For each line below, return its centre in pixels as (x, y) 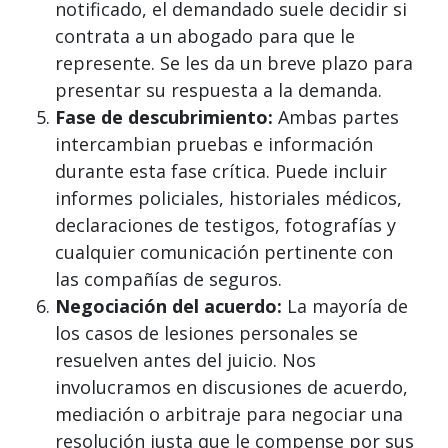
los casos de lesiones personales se (206, 333)
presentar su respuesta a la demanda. (218, 90)
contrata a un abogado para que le (205, 36)
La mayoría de (345, 306)
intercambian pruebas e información (214, 144)
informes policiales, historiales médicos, (228, 198)
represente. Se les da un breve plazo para (234, 63)
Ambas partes (336, 117)
